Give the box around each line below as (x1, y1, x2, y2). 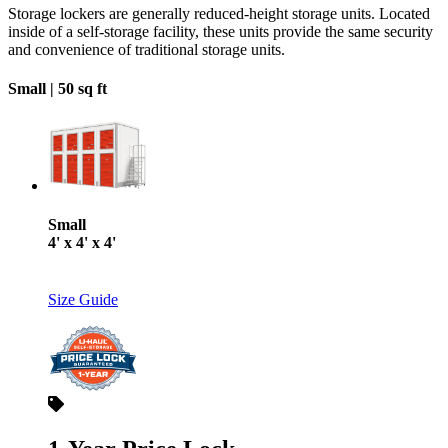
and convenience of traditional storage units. (8, 40, 285, 58)
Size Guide (48, 291, 118, 309)
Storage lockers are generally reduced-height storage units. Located (8, 4, 430, 22)
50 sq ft (58, 79, 107, 97)
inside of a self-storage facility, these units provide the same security (8, 22, 433, 40)
